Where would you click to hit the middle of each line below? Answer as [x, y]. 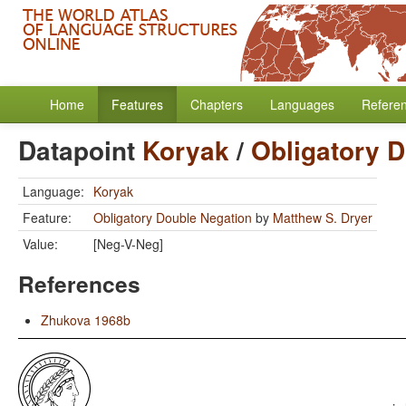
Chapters [217, 104]
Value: [40, 244]
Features [137, 104]
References [79, 284]
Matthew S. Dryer [323, 217]
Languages [302, 104]
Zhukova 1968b [86, 320]
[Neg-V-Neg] [128, 244]
